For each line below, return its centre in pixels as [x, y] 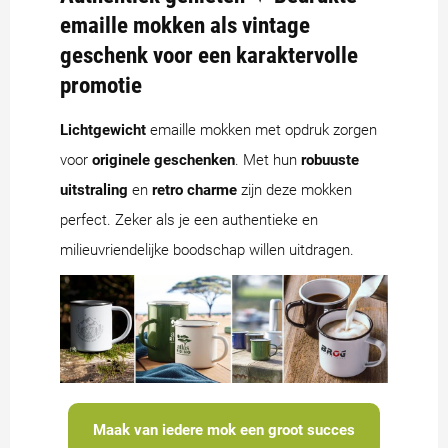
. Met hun [268, 159]
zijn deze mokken [294, 189]
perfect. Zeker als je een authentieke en [189, 219]
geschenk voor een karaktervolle [209, 54]
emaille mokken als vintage [185, 24]
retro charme [194, 189]
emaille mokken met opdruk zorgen [261, 129]
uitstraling [94, 189]
